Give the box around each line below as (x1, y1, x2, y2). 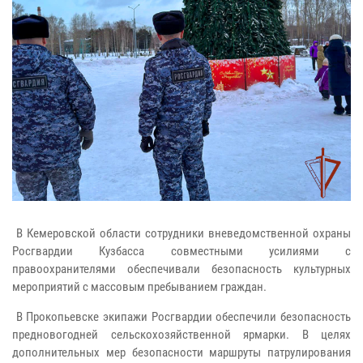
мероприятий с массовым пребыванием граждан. (12, 280, 267, 295)
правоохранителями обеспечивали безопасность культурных (12, 262, 351, 277)
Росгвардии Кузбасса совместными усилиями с (12, 244, 351, 259)
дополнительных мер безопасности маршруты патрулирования (12, 345, 351, 361)
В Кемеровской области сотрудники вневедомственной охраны (12, 226, 351, 241)
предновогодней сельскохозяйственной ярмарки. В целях (12, 327, 351, 343)
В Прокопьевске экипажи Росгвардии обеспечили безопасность (12, 310, 351, 325)
